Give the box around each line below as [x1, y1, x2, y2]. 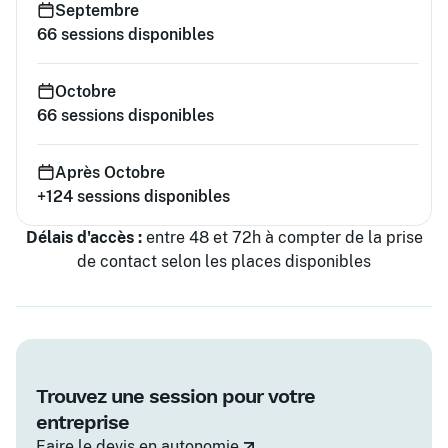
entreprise [36, 410, 129, 434]
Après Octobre [55, 163, 165, 182]
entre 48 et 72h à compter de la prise [141, 228, 423, 247]
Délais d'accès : [25, 228, 142, 247]
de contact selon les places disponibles [77, 252, 371, 271]
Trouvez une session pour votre [36, 384, 315, 408]
